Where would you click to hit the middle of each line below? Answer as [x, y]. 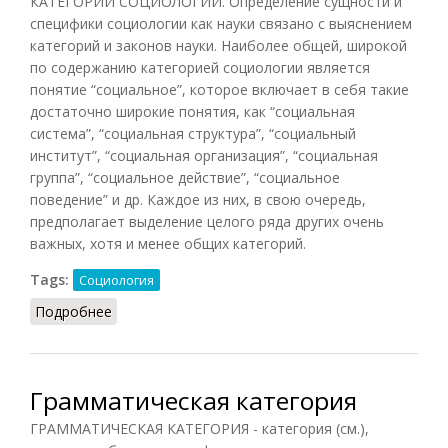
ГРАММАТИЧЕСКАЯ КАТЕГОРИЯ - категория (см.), [199, 428]
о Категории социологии [196, 311]
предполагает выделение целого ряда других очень [207, 221]
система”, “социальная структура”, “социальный [193, 133]
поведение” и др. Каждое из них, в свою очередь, [198, 199]
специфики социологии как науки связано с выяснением [221, 23]
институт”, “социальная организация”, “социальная [204, 155]
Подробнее [73, 311]
